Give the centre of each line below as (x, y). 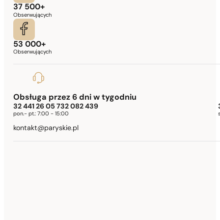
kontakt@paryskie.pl (46, 129)
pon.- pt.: (26, 114)
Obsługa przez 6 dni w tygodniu (75, 97)
